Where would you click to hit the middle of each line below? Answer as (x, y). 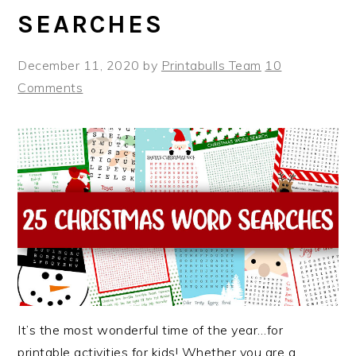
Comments (50, 87)
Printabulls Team (211, 65)
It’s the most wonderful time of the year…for (151, 329)
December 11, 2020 (79, 65)
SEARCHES (91, 24)
